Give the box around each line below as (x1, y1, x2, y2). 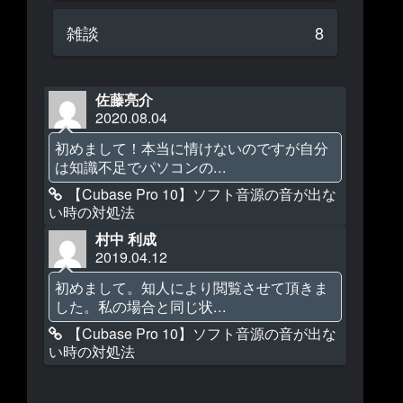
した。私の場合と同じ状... (55, 294, 228, 317)
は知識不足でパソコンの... (55, 155, 228, 177)
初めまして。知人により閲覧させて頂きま (55, 275, 329, 298)
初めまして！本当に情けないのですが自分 (55, 136, 329, 158)
